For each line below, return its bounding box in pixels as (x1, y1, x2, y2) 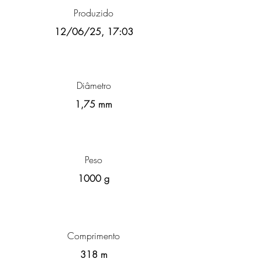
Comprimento (67, 229, 120, 242)
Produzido (74, 6, 113, 19)
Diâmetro (76, 79, 111, 92)
